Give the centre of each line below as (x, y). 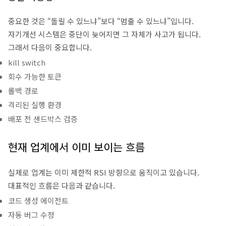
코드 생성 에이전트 (38, 201)
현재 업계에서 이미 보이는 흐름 (76, 147)
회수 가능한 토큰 (35, 76)
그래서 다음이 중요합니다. (50, 47)
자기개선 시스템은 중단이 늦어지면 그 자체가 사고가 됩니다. (104, 34)
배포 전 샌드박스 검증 (43, 119)
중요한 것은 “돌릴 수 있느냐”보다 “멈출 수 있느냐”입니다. (101, 21)
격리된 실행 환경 (35, 105)
